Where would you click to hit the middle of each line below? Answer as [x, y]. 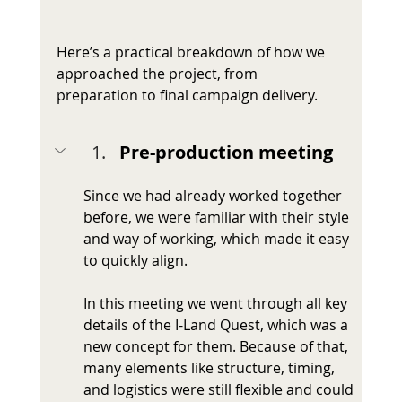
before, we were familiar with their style [218, 218]
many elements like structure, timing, [210, 368]
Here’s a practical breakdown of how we [192, 52]
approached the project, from [158, 74]
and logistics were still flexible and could [220, 390]
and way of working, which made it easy [218, 239]
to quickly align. [135, 261]
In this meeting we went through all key [217, 304]
